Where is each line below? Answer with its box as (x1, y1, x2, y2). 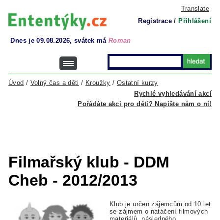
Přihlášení (178, 17, 211, 25)
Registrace (138, 17, 172, 25)
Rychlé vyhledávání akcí (134, 90, 212, 97)
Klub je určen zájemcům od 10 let (110, 200, 211, 208)
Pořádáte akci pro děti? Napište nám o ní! (78, 100, 212, 108)
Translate (181, 5, 209, 12)
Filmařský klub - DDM (8, 153, 169, 171)
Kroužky (85, 79, 110, 86)
